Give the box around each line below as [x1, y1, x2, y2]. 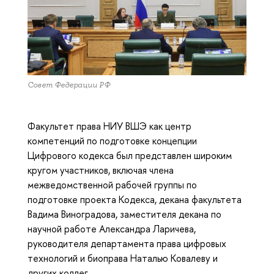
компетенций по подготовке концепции [28, 134, 197, 148]
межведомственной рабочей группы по [28, 178, 197, 192]
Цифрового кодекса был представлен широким [28, 149, 232, 163]
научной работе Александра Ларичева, [28, 222, 196, 236]
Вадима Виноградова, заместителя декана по [28, 207, 221, 221]
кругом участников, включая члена [28, 163, 174, 177]
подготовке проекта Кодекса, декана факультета [28, 193, 242, 207]
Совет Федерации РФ [28, 80, 110, 91]
